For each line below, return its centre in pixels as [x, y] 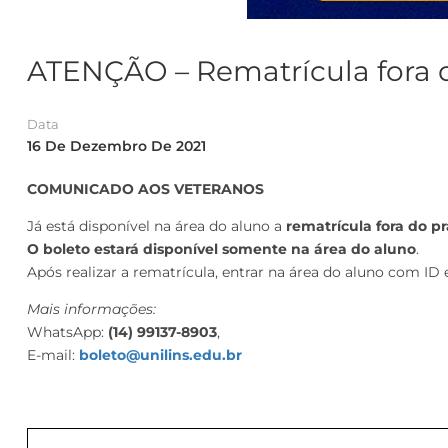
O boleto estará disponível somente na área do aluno [221, 249]
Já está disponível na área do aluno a [156, 226]
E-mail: [53, 355]
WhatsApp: [67, 332]
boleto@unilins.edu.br [160, 355]
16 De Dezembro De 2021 [116, 146]
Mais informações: [93, 309]
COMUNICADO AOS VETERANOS [145, 189]
